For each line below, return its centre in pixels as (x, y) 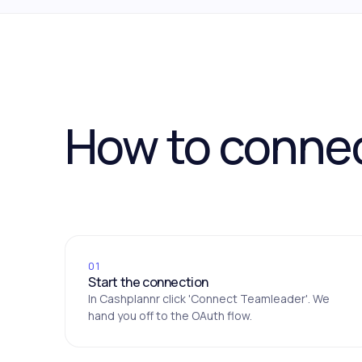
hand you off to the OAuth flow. (170, 316)
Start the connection (148, 282)
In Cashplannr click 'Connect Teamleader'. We (209, 299)
